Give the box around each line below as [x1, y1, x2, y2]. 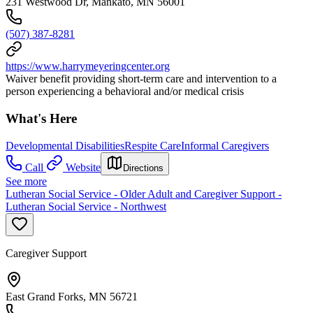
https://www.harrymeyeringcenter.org [6, 60, 170, 73]
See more [6, 175, 47, 187]
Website [66, 161, 101, 173]
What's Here [6, 110, 77, 126]
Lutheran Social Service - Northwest [6, 200, 166, 212]
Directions [123, 162, 163, 173]
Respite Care [124, 139, 181, 152]
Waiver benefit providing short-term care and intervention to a [6, 73, 277, 85]
